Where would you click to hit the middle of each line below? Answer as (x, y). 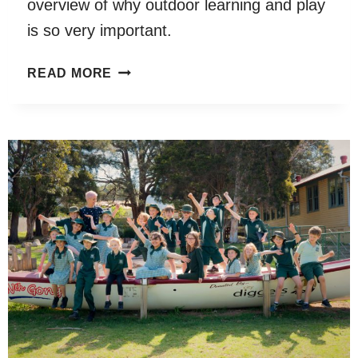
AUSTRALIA (152, 108)
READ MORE (70, 73)
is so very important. (99, 30)
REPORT (141, 128)
